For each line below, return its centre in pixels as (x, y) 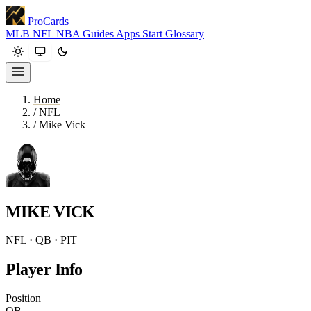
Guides (99, 34)
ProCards (48, 21)
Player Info (44, 269)
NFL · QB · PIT (41, 239)
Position (23, 298)
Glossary (185, 34)
